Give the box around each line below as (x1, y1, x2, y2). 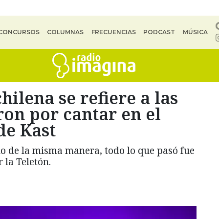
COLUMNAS (47, 28, 84, 36)
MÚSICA (182, 28, 208, 36)
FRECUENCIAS (91, 28, 136, 36)
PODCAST (143, 28, 175, 36)
